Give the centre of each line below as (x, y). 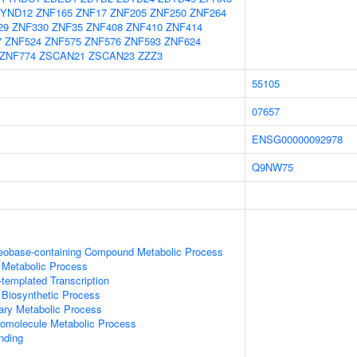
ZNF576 (103, 41)
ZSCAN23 (112, 55)
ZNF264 (208, 12)
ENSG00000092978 (297, 139)
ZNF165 (54, 12)
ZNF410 (144, 27)
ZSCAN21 (62, 55)
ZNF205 (128, 12)
